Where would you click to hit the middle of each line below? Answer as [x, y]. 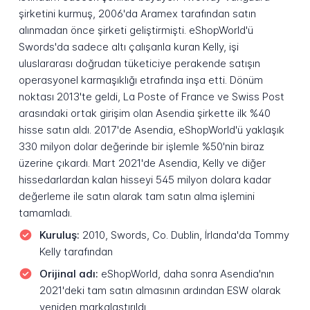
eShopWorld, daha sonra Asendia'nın [186, 273]
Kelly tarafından [76, 251]
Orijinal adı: [69, 273]
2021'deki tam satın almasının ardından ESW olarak [160, 290]
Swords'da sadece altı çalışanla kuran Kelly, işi [128, 47]
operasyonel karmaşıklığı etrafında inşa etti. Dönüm [140, 80]
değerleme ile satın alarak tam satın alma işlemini [136, 197]
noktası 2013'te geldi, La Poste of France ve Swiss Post [151, 97]
